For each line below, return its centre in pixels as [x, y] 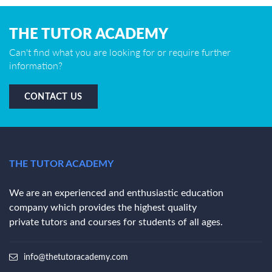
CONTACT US [53, 96]
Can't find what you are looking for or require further [120, 52]
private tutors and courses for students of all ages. [116, 222]
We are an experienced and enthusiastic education [116, 193]
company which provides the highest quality [103, 208]
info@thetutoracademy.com [76, 257]
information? [36, 65]
